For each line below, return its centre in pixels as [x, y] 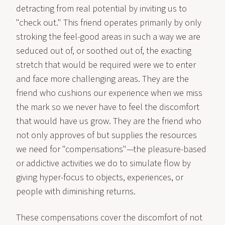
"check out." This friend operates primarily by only [109, 23]
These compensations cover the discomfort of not [109, 218]
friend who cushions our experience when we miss [109, 93]
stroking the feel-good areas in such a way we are [108, 37]
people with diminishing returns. [76, 192]
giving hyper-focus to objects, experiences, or [100, 178]
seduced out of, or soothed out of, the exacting [104, 51]
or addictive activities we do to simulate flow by [103, 163]
